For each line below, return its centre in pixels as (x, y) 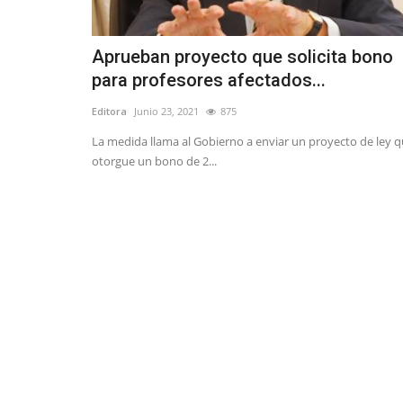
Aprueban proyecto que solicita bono (242, 57)
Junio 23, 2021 (166, 112)
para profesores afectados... (209, 81)
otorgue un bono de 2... (154, 161)
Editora (109, 112)
